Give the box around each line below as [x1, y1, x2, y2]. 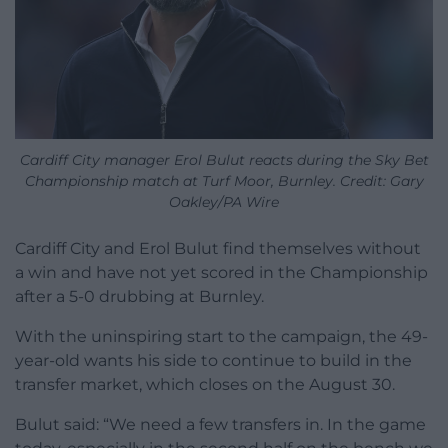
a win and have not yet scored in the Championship [15, 263, 428, 283]
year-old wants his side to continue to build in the [15, 351, 412, 371]
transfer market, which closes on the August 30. [15, 375, 395, 395]
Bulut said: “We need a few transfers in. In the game [15, 415, 426, 435]
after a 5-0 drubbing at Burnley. [15, 287, 264, 307]
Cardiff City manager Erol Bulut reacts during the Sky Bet [19, 151, 429, 170]
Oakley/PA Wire [169, 193, 279, 212]
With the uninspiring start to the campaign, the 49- [15, 327, 428, 347]
